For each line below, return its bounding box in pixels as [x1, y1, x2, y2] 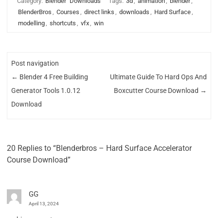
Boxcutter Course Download [113, 87, 200, 95]
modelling [18, 19, 45, 27]
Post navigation [11, 59, 59, 68]
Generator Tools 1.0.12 [11, 87, 81, 95]
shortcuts [50, 19, 76, 27]
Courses [56, 8, 79, 16]
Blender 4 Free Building [18, 73, 89, 81]
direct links [84, 8, 114, 16]
